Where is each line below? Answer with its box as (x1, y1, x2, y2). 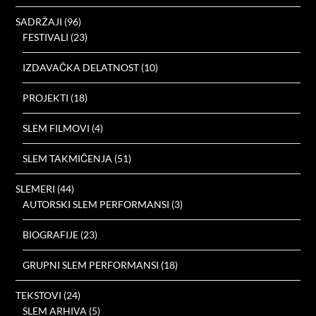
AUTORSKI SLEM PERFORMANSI (23, 198, 170, 211)
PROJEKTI (23, 92, 69, 104)
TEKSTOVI (16, 289, 62, 302)
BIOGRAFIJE (23, 229, 79, 241)
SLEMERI (16, 183, 56, 195)
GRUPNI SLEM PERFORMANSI (23, 259, 159, 272)
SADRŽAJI (16, 16, 63, 28)
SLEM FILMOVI (23, 122, 90, 135)
